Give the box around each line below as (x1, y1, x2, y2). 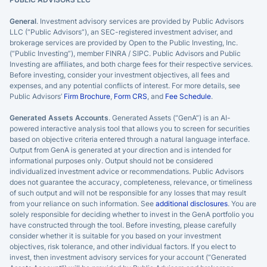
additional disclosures (156, 198, 228, 208)
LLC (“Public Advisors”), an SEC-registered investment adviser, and (10, 27, 232, 36)
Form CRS (114, 91, 147, 101)
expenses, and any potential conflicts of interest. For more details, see (10, 80, 240, 90)
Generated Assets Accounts (10, 113, 108, 122)
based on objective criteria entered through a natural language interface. (10, 134, 250, 144)
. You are (228, 198, 256, 208)
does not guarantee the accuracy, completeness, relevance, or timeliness (10, 177, 252, 187)
